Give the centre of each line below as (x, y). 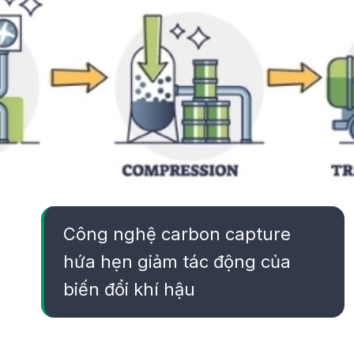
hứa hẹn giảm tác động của (177, 261)
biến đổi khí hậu (129, 289)
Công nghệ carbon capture (177, 233)
